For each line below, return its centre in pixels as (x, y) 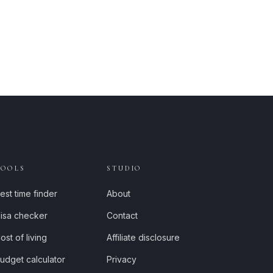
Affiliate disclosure (144, 237)
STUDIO (125, 168)
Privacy (122, 259)
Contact (122, 215)
